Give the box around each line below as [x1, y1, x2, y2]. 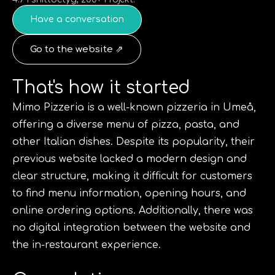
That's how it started [12, 78, 190, 98]
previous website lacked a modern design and [12, 153, 247, 165]
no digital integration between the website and [12, 222, 250, 233]
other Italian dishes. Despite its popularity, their [12, 136, 255, 147]
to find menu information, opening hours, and [12, 188, 246, 199]
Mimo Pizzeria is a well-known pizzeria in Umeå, [12, 102, 256, 113]
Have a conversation [30, 15, 124, 24]
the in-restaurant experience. [12, 239, 161, 250]
